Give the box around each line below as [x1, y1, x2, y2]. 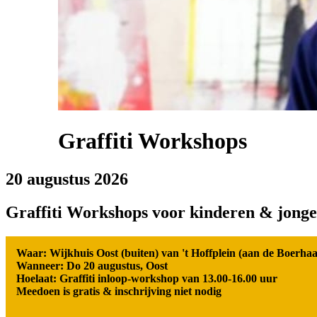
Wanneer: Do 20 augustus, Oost [16, 259, 171, 272]
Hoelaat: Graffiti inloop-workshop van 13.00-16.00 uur [16, 272, 277, 284]
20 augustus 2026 [6, 169, 128, 188]
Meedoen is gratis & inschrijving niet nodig [16, 284, 224, 297]
